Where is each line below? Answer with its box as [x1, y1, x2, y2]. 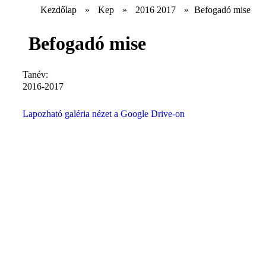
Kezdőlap [40, 4, 77, 15]
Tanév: [23, 69, 50, 80]
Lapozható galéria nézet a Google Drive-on [23, 108, 185, 119]
